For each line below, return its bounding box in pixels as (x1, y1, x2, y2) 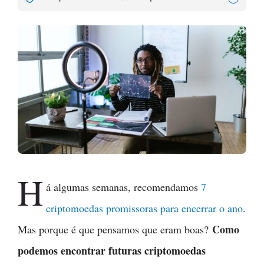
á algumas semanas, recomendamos (46, 180, 202, 194)
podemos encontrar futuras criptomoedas (18, 243, 206, 259)
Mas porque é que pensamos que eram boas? (18, 222, 212, 237)
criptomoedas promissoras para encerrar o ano (46, 201, 243, 216)
